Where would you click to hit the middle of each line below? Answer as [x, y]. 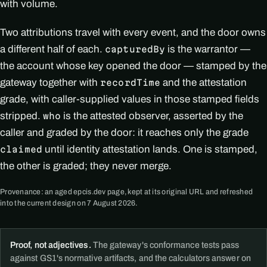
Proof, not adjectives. [51, 245]
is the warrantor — [208, 49]
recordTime [131, 82]
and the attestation [204, 82]
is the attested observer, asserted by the [152, 116]
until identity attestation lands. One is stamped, [150, 149]
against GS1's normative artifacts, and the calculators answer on [131, 258]
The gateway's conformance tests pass [165, 245]
